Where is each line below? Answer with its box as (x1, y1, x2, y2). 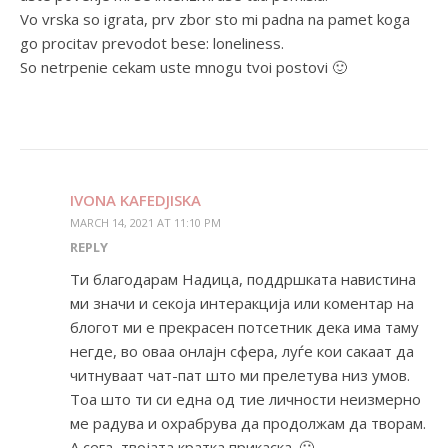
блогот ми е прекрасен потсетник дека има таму (70, 317, 419, 338)
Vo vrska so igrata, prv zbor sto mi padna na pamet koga (20, 9, 410, 30)
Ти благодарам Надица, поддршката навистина (70, 269, 416, 290)
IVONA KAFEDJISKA (70, 190, 201, 211)
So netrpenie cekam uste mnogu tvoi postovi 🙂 (20, 57, 347, 78)
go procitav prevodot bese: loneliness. (20, 33, 284, 54)
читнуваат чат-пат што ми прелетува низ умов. (70, 365, 410, 386)
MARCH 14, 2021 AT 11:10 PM (70, 215, 221, 231)
